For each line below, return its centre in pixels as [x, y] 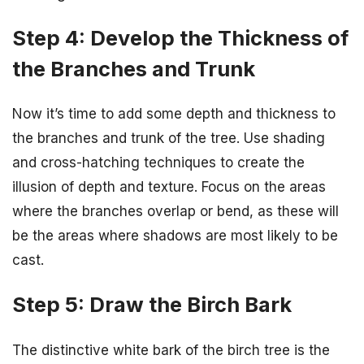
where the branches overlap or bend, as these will [175, 212]
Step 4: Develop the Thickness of [180, 38]
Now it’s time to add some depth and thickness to [174, 114]
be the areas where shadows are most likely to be [175, 236]
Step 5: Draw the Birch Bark [152, 305]
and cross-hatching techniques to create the [158, 163]
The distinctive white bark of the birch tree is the [171, 350]
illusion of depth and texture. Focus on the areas [169, 187]
